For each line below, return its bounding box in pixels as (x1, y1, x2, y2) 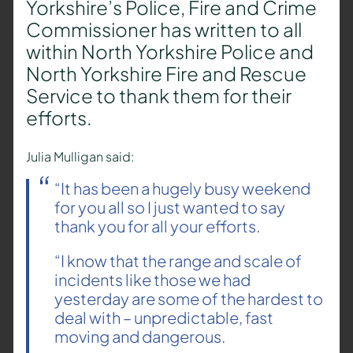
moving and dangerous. (54, 326, 225, 347)
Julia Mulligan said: (25, 148, 134, 165)
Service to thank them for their (25, 84, 292, 108)
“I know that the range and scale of (54, 251, 302, 271)
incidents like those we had (54, 269, 251, 290)
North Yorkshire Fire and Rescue (25, 61, 307, 86)
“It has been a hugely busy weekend (54, 178, 310, 199)
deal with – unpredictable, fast (54, 307, 273, 328)
